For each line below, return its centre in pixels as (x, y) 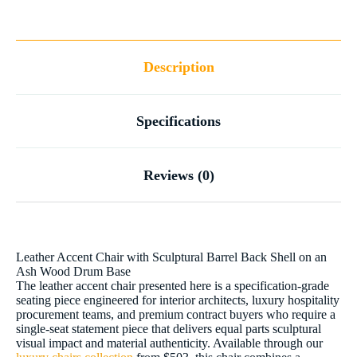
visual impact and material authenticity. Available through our (169, 343)
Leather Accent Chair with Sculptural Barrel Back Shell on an (171, 257)
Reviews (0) (178, 175)
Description (178, 67)
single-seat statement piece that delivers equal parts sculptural (169, 329)
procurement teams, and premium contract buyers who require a (176, 315)
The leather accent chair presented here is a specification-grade (173, 286)
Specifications (178, 121)
